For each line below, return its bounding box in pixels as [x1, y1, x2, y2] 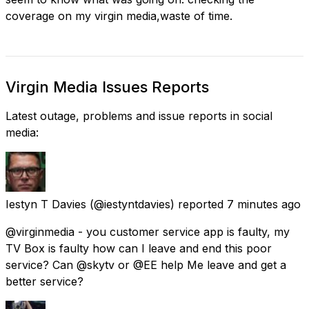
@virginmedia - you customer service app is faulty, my [6, 224, 290, 239]
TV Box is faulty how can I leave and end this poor [6, 241, 272, 255]
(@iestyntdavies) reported [90, 197, 223, 211]
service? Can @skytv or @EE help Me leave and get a [6, 257, 286, 272]
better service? [6, 274, 83, 288]
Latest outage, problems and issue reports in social [6, 108, 272, 123]
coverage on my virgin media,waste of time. [6, 8, 232, 23]
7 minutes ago [227, 197, 301, 211]
